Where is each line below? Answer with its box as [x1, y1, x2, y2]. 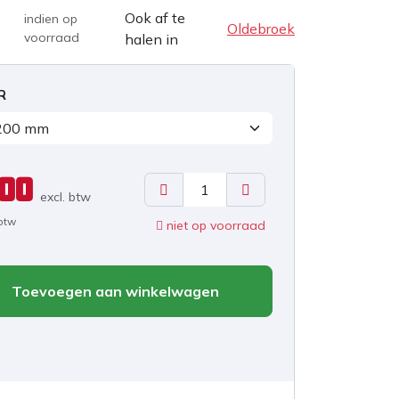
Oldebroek [227, 19, 295, 37]
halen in [124, 29, 178, 48]
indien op [23, 10, 77, 27]
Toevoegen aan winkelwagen [7, 281, 219, 300]
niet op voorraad [163, 216, 265, 233]
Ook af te [124, 8, 185, 27]
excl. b [40, 188, 76, 205]
